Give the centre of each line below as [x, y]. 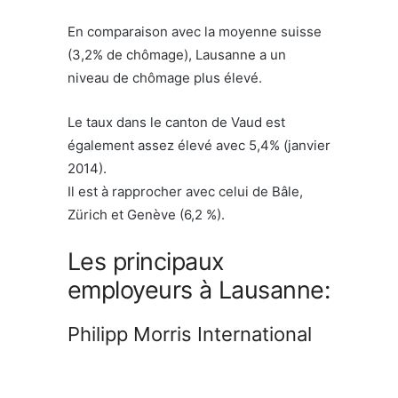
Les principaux [146, 261]
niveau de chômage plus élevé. [165, 77]
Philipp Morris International [190, 334]
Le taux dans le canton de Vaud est [176, 122]
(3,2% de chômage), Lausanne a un [177, 54]
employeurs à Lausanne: [199, 290]
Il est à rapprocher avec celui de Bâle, [185, 191]
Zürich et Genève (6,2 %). [150, 214]
